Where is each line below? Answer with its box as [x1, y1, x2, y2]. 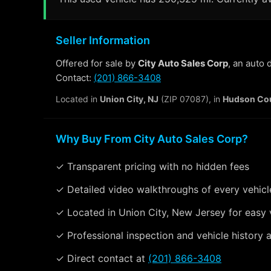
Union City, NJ [100, 94, 158, 104]
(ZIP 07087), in [158, 94, 223, 104]
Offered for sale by [56, 57, 138, 69]
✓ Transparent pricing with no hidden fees [56, 160, 249, 172]
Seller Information [56, 34, 150, 47]
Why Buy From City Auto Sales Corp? [56, 132, 248, 145]
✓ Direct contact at [56, 252, 148, 264]
